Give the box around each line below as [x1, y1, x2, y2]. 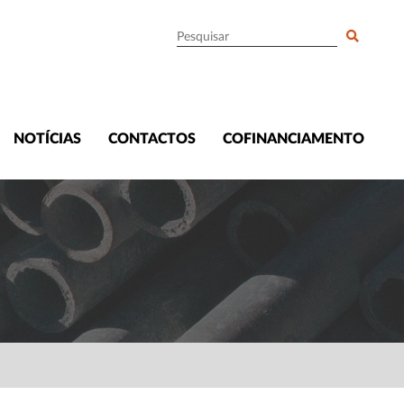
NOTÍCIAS [14, 132, 81, 146]
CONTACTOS [108, 132, 196, 146]
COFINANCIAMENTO [223, 132, 364, 146]
